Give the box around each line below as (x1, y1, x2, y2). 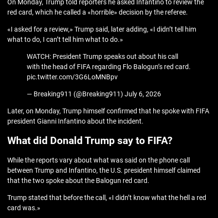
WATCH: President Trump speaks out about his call (27, 53, 178, 61)
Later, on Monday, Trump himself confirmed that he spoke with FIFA (7, 107, 209, 115)
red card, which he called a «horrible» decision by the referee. (7, 8, 188, 17)
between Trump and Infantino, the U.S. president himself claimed (7, 166, 200, 175)
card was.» (7, 204, 40, 212)
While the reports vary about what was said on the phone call (7, 156, 190, 164)
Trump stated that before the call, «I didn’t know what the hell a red (7, 194, 206, 202)
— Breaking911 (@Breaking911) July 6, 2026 (27, 90, 161, 98)
